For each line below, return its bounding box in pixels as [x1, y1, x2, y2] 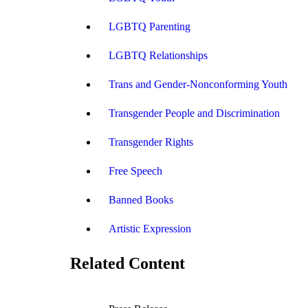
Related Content [70, 254, 185, 272]
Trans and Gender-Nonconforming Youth [109, 78, 287, 90]
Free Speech [109, 164, 162, 177]
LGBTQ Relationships [109, 49, 208, 61]
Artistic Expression [109, 222, 191, 234]
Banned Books [109, 193, 173, 206]
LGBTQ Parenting [109, 20, 190, 32]
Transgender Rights [109, 135, 193, 148]
